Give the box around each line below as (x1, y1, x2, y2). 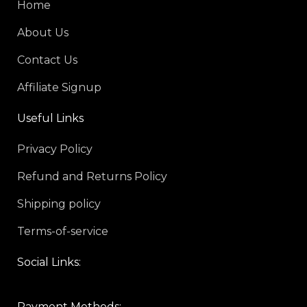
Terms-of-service (17, 225, 108, 238)
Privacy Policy (17, 143, 93, 156)
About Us (17, 26, 69, 39)
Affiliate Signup (17, 81, 101, 94)
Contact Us (17, 53, 77, 66)
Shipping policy (17, 197, 101, 210)
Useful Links (17, 112, 84, 125)
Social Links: (17, 256, 81, 269)
